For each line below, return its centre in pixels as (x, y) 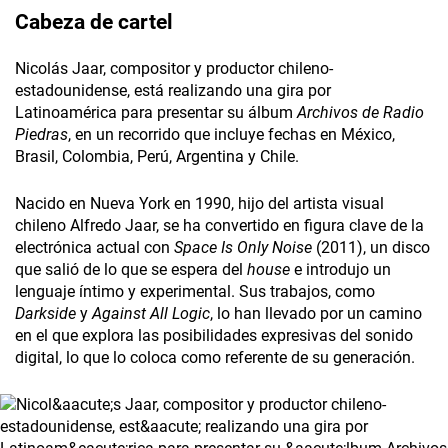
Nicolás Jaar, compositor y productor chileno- (174, 69)
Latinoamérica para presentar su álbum (156, 113)
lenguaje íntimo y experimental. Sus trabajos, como (195, 292)
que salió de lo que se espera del (131, 270)
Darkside (45, 314)
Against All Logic (151, 314)
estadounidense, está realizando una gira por (173, 91)
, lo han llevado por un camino (316, 314)
